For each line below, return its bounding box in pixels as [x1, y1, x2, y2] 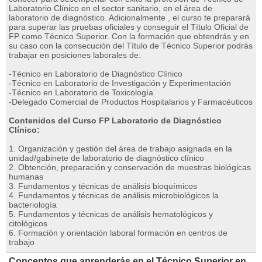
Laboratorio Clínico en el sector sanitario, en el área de [9, 4, 212, 13]
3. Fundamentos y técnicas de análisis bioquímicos [9, 181, 197, 191]
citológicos [9, 219, 47, 228]
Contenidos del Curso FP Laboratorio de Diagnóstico [9, 116, 222, 125]
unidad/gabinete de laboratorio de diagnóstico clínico [9, 153, 204, 163]
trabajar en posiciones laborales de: [9, 50, 141, 60]
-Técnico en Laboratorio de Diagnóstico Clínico [9, 69, 182, 78]
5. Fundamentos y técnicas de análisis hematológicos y [9, 209, 213, 219]
